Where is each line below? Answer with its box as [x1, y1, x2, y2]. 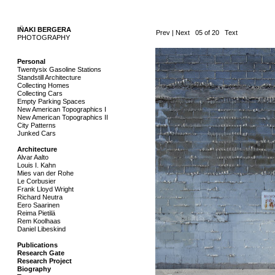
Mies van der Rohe [17, 169, 74, 177]
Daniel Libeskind [17, 225, 66, 233]
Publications [17, 241, 58, 249]
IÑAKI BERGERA [17, 26, 72, 33]
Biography [17, 265, 52, 273]
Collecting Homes [17, 82, 70, 89]
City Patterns [17, 122, 56, 129]
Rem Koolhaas [17, 217, 61, 225]
